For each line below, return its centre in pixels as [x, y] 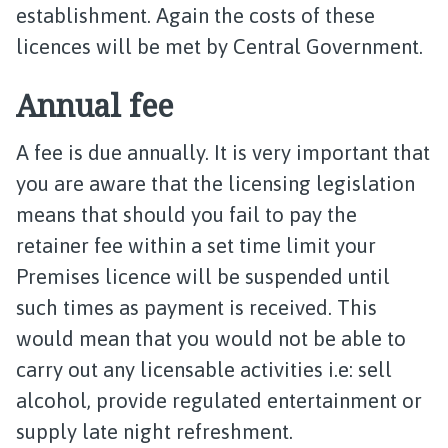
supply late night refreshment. [154, 431]
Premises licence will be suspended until [203, 276]
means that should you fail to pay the [186, 214]
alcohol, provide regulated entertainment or [219, 400]
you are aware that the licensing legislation [215, 183]
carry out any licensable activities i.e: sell [204, 369]
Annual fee [94, 105]
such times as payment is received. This [196, 307]
